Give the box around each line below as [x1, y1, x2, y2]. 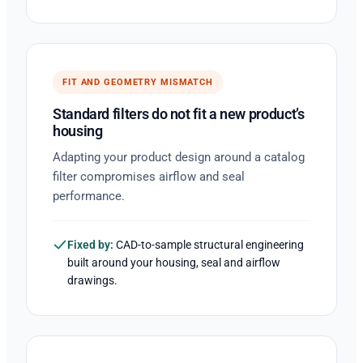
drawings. [67, 273, 117, 287]
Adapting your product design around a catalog [53, 149, 305, 164]
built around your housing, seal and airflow [67, 255, 280, 269]
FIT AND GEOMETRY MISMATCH [62, 76, 213, 88]
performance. [53, 188, 125, 203]
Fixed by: [67, 237, 113, 251]
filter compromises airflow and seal [53, 169, 245, 184]
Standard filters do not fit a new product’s [53, 105, 305, 122]
